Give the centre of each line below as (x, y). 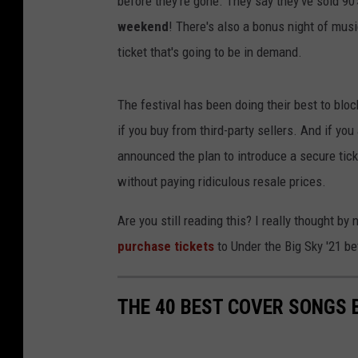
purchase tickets (166, 246)
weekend (143, 26)
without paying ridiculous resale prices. (222, 181)
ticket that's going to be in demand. (210, 52)
